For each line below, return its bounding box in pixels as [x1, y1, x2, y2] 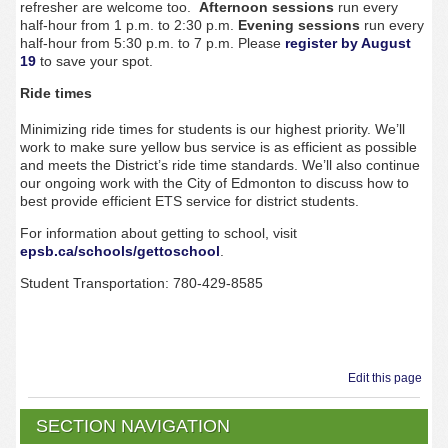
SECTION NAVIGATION [36, 416, 231, 437]
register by [284, 35, 361, 52]
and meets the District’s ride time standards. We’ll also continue [19, 157, 420, 174]
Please [237, 35, 285, 52]
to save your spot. [35, 53, 161, 70]
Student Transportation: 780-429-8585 [19, 275, 263, 292]
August [360, 35, 411, 52]
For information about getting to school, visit [19, 225, 297, 242]
